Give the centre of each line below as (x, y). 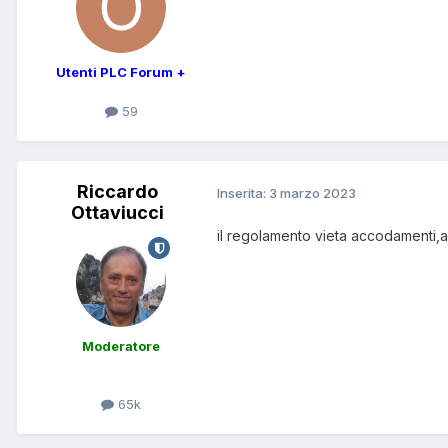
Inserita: (243, 192)
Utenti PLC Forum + (121, 71)
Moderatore (121, 346)
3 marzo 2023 (312, 192)
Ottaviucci (117, 213)
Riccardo (117, 192)
